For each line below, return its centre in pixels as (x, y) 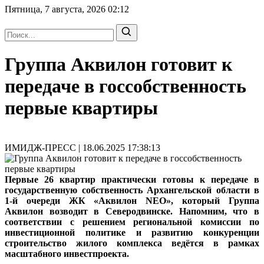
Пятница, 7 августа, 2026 (56, 9)
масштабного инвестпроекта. (67, 253)
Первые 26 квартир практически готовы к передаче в (132, 179)
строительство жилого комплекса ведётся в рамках (132, 243)
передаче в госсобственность (126, 86)
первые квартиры (81, 108)
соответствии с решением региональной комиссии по (132, 222)
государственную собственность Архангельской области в (132, 190)
